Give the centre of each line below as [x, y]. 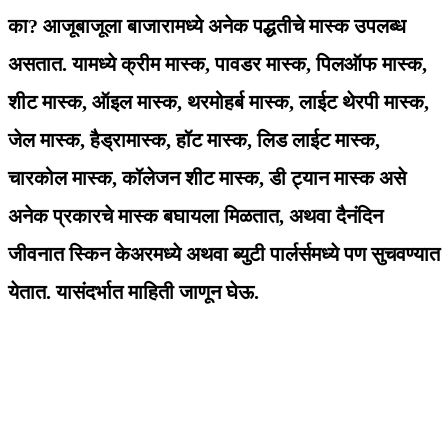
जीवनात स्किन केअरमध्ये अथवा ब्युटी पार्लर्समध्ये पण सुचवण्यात [224, 254]
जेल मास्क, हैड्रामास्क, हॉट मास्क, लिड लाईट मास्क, [194, 140]
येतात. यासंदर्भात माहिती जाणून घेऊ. [133, 292]
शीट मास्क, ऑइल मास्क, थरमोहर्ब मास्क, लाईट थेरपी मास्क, [218, 102]
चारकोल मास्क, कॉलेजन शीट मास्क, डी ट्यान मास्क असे [207, 178]
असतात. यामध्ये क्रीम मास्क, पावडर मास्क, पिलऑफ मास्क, [217, 64]
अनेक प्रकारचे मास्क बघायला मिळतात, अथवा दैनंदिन [195, 216]
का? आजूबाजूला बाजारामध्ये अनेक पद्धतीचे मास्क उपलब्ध [207, 26]
